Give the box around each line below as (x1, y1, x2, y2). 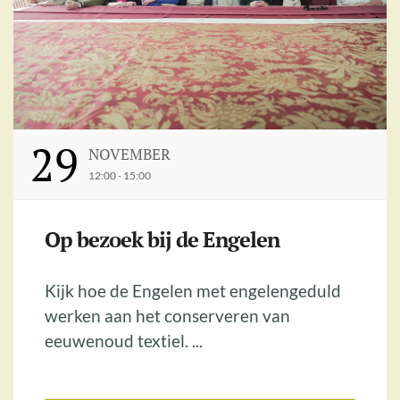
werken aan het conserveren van (45, 304, 290, 326)
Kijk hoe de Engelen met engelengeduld (45, 279, 341, 301)
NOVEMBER (87, 143, 171, 164)
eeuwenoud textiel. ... (45, 329, 203, 351)
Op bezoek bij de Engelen (45, 224, 279, 254)
